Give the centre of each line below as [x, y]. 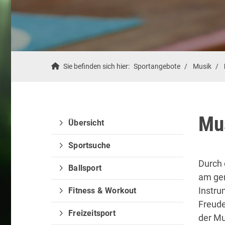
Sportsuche [90, 145]
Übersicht [86, 123]
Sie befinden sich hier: [96, 67]
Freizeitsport [92, 213]
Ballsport [85, 168]
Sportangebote [157, 67]
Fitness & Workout [102, 191]
